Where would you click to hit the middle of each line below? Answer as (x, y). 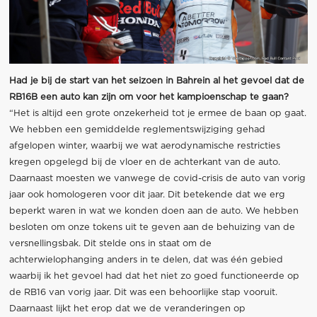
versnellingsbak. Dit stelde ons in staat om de (110, 244)
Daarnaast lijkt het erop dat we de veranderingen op (127, 309)
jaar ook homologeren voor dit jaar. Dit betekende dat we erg (147, 195)
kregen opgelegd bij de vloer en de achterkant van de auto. (144, 163)
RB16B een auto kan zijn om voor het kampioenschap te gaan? (149, 98)
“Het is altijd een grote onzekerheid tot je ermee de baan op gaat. (157, 114)
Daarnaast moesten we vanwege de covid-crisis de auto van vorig (157, 179)
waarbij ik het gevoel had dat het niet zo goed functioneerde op (154, 277)
